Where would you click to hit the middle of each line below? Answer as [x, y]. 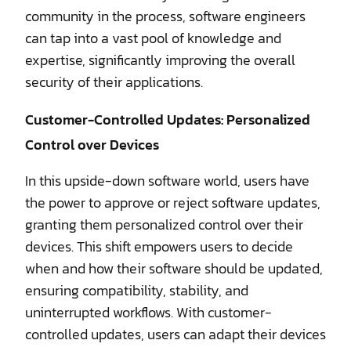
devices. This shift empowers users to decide [159, 246]
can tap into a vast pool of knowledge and [153, 38]
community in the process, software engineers [165, 16]
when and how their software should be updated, [174, 268]
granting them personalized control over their [164, 224]
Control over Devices [92, 144]
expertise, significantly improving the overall [160, 60]
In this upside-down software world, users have [167, 180]
